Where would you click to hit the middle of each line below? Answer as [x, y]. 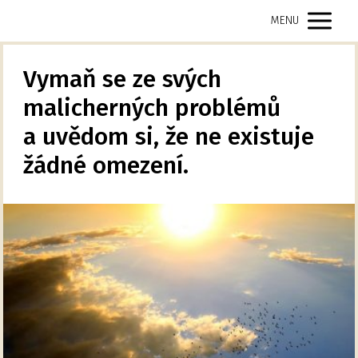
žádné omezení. [106, 166]
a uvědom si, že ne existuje [169, 137]
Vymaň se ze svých [123, 80]
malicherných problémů [152, 108]
